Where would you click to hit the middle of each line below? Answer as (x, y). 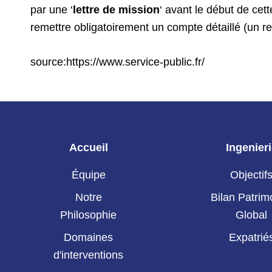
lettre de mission (116, 10)
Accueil (88, 148)
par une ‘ (52, 10)
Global (252, 215)
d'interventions (88, 255)
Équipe (88, 175)
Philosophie (88, 215)
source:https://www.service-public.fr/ (117, 62)
